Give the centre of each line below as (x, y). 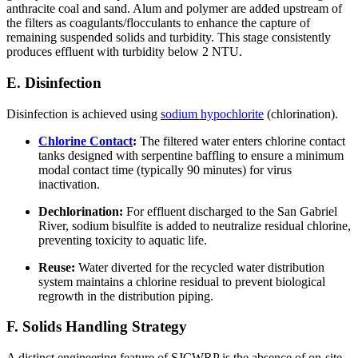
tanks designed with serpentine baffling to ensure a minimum (191, 155)
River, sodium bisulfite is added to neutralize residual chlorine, (195, 225)
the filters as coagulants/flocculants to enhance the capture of (158, 23)
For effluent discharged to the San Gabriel (230, 211)
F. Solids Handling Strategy (97, 327)
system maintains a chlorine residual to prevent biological (182, 281)
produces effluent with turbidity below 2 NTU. (124, 52)
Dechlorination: (81, 211)
